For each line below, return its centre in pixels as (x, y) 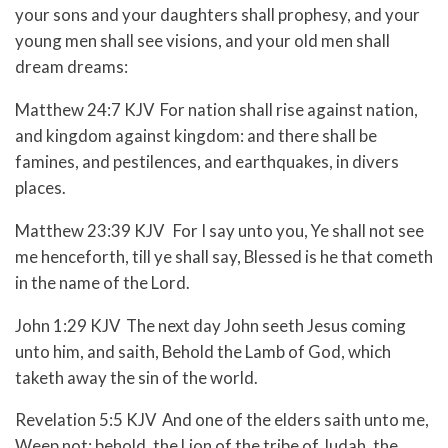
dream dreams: (71, 67)
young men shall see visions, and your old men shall (202, 41)
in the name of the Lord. (102, 282)
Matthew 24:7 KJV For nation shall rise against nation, (216, 109)
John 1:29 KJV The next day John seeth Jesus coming (210, 325)
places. (40, 187)
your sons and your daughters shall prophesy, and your (217, 15)
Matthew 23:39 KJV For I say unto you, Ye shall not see (219, 230)
